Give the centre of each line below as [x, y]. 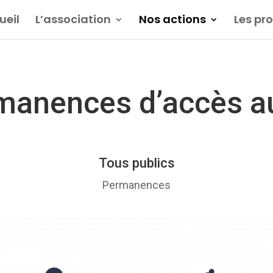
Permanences [136, 185]
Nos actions [172, 19]
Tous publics [136, 163]
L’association [73, 19]
